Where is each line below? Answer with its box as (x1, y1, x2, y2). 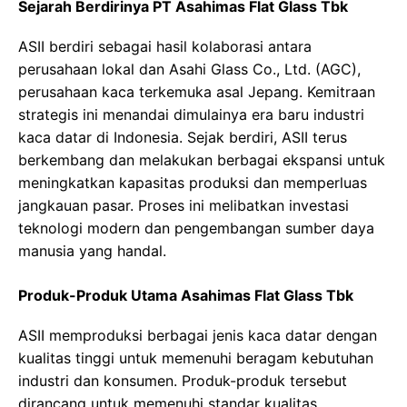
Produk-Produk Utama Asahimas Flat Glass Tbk (18, 286, 353, 305)
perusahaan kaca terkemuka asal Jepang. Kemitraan (18, 83, 375, 102)
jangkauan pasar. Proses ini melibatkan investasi (18, 196, 349, 215)
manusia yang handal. (18, 242, 166, 261)
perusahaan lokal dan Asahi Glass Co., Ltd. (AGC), (18, 60, 361, 79)
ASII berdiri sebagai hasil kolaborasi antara (18, 37, 312, 56)
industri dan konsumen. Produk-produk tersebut (18, 372, 347, 391)
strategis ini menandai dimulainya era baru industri (18, 105, 364, 124)
